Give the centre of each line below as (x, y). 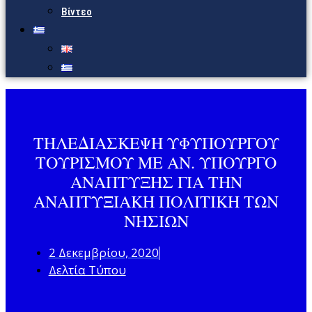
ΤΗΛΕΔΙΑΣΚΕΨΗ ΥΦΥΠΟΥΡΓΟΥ (156, 143)
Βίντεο (77, 12)
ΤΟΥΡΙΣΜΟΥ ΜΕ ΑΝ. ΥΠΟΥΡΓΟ (156, 163)
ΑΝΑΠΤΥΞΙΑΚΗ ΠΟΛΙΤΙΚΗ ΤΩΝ (156, 202)
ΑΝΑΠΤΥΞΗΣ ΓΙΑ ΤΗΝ (156, 182)
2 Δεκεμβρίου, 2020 (103, 253)
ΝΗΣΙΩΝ (156, 221)
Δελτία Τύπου (87, 270)
